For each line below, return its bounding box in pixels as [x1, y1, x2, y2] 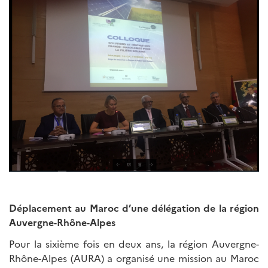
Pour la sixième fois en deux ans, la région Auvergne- [9, 236, 259, 250]
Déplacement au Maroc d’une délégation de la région [9, 200, 259, 214]
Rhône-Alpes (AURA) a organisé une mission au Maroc [9, 251, 259, 264]
